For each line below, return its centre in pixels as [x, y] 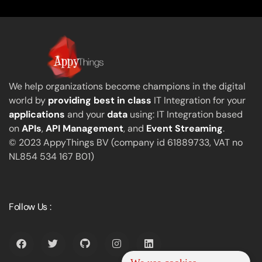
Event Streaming [185, 129]
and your [86, 115]
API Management [85, 129]
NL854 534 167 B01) [51, 157]
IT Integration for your [199, 101]
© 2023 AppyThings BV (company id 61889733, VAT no [126, 143]
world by [28, 101]
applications [37, 115]
